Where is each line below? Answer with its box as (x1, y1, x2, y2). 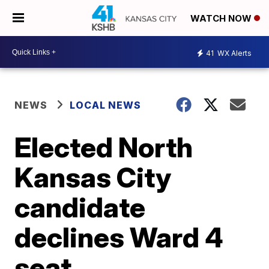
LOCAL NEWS (70, 99, 142, 111)
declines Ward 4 (14, 220, 224, 254)
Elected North (14, 130, 193, 164)
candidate (14, 190, 146, 224)
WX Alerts (216, 48, 252, 58)
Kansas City (14, 160, 172, 194)
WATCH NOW (190, 13, 254, 25)
